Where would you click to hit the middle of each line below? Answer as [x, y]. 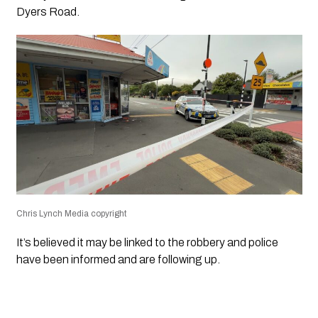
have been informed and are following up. [118, 259]
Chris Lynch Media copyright [71, 214]
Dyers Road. [48, 12]
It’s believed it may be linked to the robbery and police [147, 242]
